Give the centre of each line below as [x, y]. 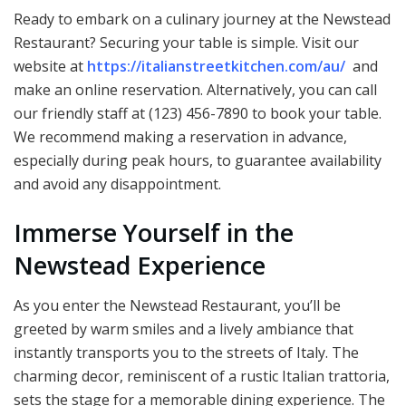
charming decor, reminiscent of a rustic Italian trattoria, [202, 377]
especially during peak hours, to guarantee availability [198, 161]
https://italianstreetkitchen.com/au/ [216, 67]
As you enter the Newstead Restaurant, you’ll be [177, 306]
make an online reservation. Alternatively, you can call [195, 90]
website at [48, 67]
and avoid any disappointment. [117, 184]
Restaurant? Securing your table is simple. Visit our [186, 43]
